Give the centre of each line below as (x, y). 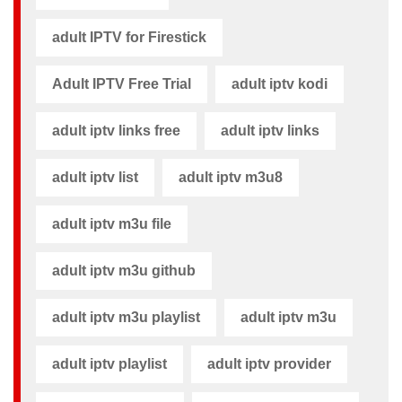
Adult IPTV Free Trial (122, 83)
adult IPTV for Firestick (129, 37)
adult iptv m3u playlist (126, 317)
